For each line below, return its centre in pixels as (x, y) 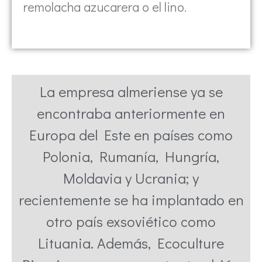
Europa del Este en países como (131, 135)
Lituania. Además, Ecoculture (131, 243)
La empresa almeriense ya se (131, 92)
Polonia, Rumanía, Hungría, (131, 157)
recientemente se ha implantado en (131, 200)
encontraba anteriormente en (131, 113)
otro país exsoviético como (131, 222)
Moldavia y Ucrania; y (131, 178)
